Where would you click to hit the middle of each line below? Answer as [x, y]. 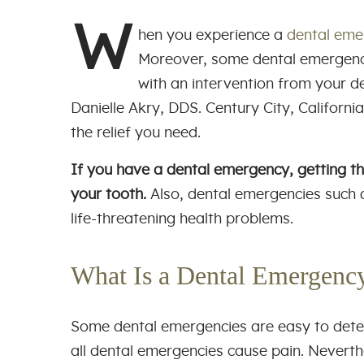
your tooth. [108, 195]
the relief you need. [136, 133]
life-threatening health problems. [184, 219]
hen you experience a [212, 35]
